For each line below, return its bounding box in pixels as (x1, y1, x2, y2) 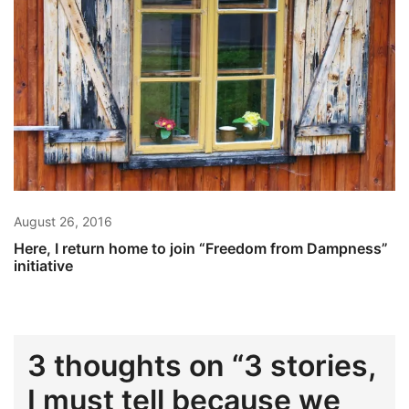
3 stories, (244, 348, 375, 384)
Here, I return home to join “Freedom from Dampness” (14, 239, 388, 258)
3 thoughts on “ (27, 348, 244, 384)
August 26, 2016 (14, 214, 112, 230)
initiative (14, 257, 73, 276)
